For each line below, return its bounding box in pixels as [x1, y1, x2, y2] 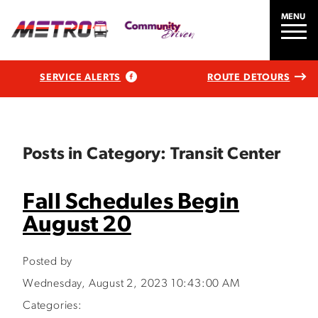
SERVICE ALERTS [40, 72, 121, 82]
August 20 [23, 214, 131, 237]
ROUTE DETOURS [207, 72, 290, 82]
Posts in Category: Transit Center [23, 146, 281, 163]
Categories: [23, 300, 82, 312]
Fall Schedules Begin [23, 192, 240, 214]
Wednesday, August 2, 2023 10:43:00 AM [23, 278, 240, 290]
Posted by [23, 256, 73, 268]
